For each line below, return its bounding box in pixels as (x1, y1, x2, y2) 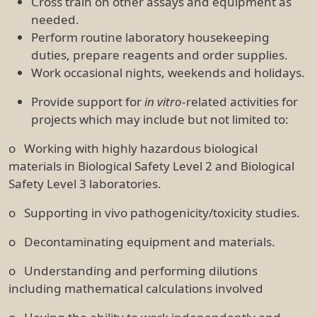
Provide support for (31, 93, 144, 110)
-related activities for (182, 93, 298, 110)
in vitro (144, 93, 182, 110)
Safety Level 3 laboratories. (8, 175, 161, 192)
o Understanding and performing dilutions (8, 262, 258, 279)
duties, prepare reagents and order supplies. (31, 46, 288, 63)
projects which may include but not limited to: (31, 110, 289, 127)
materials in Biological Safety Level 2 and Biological (8, 157, 294, 174)
